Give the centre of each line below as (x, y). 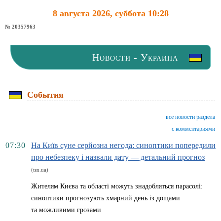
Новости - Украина (135, 57)
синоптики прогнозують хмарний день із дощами (106, 198)
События (45, 95)
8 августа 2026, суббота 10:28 (110, 13)
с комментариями (193, 129)
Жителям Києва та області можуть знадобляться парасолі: (117, 186)
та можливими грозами (66, 210)
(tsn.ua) (40, 170)
